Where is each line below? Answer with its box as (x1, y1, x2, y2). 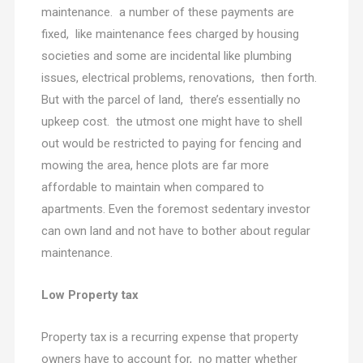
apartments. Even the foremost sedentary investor (41, 202, 310, 217)
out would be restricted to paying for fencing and (41, 136, 301, 152)
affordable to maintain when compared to (41, 180, 264, 195)
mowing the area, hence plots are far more (41, 158, 269, 173)
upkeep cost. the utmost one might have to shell (41, 114, 302, 130)
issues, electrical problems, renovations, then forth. (41, 70, 317, 86)
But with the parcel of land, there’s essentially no (41, 92, 301, 108)
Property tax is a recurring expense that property (41, 330, 298, 345)
